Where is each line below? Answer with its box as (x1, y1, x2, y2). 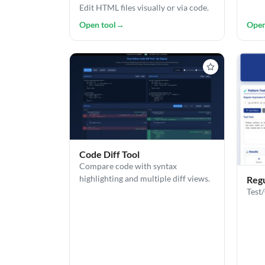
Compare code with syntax (79, 160, 177, 171)
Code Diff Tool (79, 148, 140, 160)
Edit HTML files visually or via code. (79, 2, 209, 12)
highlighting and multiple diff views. (79, 173, 210, 183)
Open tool (79, 19, 116, 30)
